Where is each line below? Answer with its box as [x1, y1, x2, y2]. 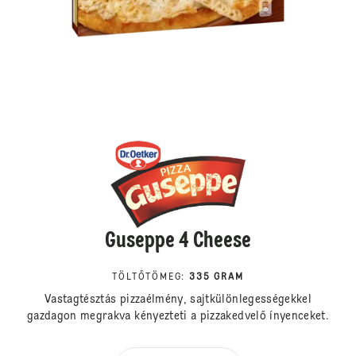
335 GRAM [189, 273, 244, 283]
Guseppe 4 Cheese [105, 230, 251, 253]
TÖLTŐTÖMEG [112, 273, 182, 283]
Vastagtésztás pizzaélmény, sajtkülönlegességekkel [44, 294, 312, 306]
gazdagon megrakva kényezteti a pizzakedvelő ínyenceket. [26, 311, 330, 323]
